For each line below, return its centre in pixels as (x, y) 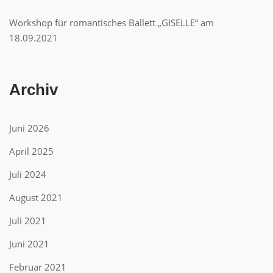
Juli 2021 (28, 221)
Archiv (34, 90)
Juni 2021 (29, 244)
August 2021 (36, 197)
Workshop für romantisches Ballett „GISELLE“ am (112, 23)
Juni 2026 (29, 128)
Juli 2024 (28, 174)
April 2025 (31, 151)
